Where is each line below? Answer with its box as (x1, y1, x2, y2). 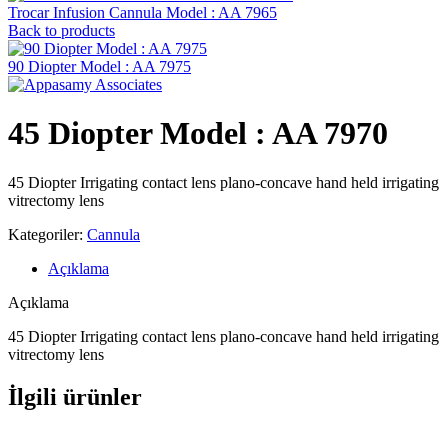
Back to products (8, 22, 115, 39)
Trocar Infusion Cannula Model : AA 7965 (8, 4, 277, 21)
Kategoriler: (8, 225, 83, 243)
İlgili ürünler (8, 383, 142, 410)
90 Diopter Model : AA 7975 (8, 58, 191, 75)
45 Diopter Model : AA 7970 (8, 115, 388, 152)
